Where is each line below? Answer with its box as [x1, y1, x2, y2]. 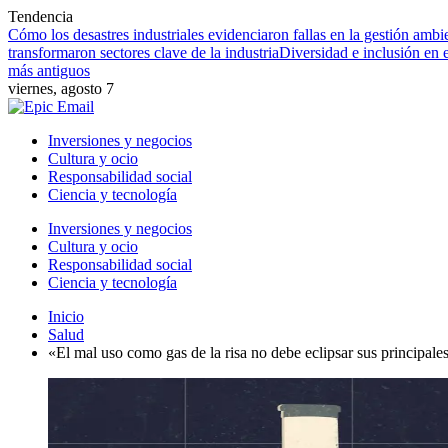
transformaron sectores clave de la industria [8, 44, 279, 61]
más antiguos [8, 62, 90, 79]
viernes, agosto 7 [8, 80, 114, 97]
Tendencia [8, 8, 73, 25]
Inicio [48, 308, 84, 325]
